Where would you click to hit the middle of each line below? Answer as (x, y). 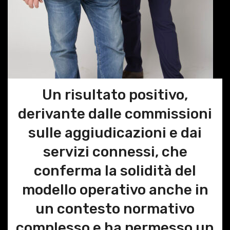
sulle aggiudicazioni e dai (115, 132)
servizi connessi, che (115, 151)
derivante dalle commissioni (115, 113)
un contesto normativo (115, 208)
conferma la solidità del (115, 170)
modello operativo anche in (115, 189)
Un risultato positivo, (115, 94)
